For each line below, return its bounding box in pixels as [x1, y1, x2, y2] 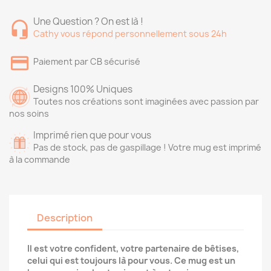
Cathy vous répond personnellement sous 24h [33, 28, 227, 39]
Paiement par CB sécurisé [33, 56, 140, 67]
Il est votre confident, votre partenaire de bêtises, [27, 243, 239, 254]
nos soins [9, 108, 49, 119]
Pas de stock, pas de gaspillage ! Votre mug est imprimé [33, 142, 261, 153]
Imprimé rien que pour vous [33, 129, 151, 142]
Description [37, 211, 93, 224]
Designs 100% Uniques [33, 83, 132, 96]
